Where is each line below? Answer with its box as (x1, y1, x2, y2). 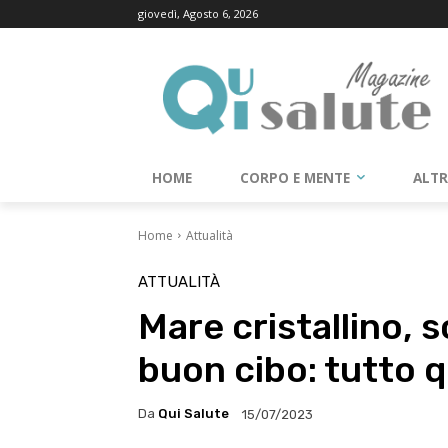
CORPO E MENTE (240, 168, 350, 187)
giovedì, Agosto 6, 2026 (138, 6, 258, 21)
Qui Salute (158, 406, 229, 422)
